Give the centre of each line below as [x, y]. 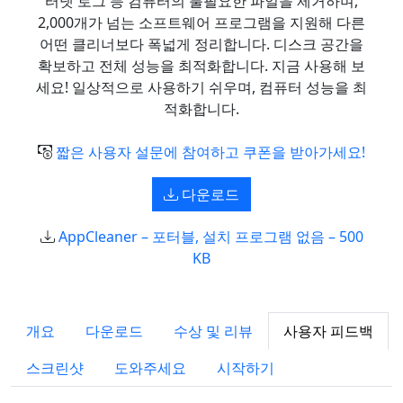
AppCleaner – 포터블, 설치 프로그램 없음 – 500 [210, 237]
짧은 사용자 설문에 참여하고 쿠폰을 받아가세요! [210, 152]
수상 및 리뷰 [213, 331]
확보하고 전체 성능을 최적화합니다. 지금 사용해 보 [201, 66]
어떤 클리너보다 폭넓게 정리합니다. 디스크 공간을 [201, 44]
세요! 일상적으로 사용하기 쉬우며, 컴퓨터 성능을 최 [201, 87]
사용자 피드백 [328, 331]
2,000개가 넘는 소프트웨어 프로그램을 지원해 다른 [201, 22]
